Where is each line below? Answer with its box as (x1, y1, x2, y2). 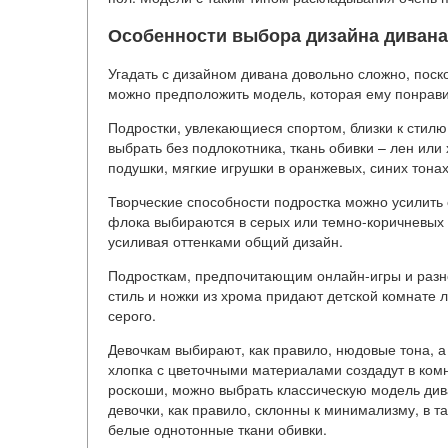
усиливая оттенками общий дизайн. (108, 230, 343, 251)
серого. (108, 304, 156, 325)
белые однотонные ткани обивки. (108, 418, 327, 439)
